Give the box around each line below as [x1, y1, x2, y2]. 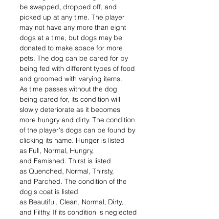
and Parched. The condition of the [20, 177, 127, 186]
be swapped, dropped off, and [20, 2, 117, 11]
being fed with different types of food [20, 64, 135, 73]
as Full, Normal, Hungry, [20, 146, 94, 155]
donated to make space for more [20, 44, 123, 52]
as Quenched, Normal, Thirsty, [20, 167, 114, 175]
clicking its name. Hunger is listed [20, 136, 125, 145]
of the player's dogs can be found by [20, 126, 135, 134]
